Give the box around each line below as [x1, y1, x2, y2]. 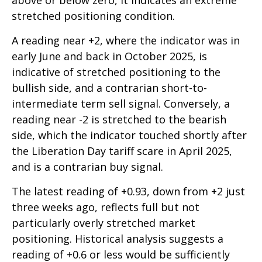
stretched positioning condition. [12, 9, 175, 23]
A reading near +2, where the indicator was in [12, 33, 240, 48]
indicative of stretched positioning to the [12, 65, 220, 80]
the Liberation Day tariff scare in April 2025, [12, 144, 232, 158]
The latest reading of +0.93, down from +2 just [12, 184, 245, 199]
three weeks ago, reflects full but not [12, 200, 199, 215]
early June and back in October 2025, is [12, 49, 207, 64]
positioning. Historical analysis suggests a [12, 232, 223, 246]
